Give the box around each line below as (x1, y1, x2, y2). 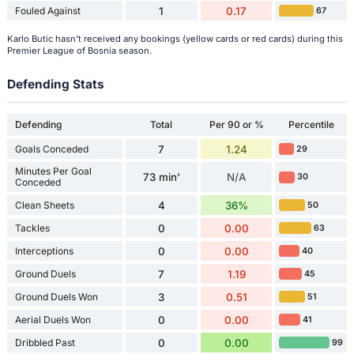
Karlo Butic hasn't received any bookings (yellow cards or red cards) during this (6, 32, 343, 44)
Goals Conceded (14, 142, 88, 155)
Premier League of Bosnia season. (6, 44, 152, 56)
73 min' (142, 171, 180, 184)
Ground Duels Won (14, 290, 98, 303)
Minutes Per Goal (14, 165, 92, 178)
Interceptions (14, 244, 73, 257)
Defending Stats (6, 76, 104, 92)
